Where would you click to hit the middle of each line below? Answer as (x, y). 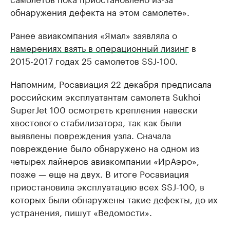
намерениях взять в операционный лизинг (100, 47)
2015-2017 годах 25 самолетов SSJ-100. (94, 60)
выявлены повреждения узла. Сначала (91, 135)
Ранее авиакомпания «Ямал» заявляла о (94, 35)
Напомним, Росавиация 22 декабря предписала (111, 83)
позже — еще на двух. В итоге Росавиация (100, 173)
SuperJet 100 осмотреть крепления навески (104, 109)
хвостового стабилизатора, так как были (96, 122)
